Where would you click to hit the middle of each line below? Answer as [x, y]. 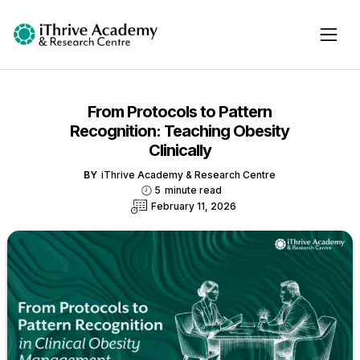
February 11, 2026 [194, 206]
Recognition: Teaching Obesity [180, 131]
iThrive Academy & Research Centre [189, 174]
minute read [193, 190]
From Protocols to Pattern [180, 111]
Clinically [180, 150]
